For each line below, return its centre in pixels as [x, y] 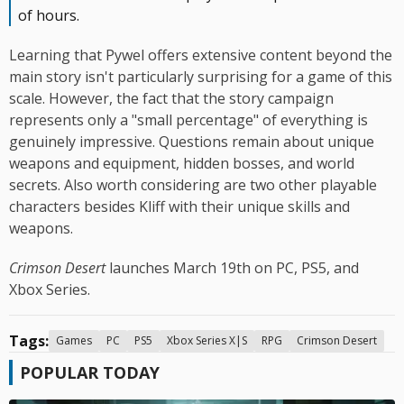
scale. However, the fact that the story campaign [171, 99]
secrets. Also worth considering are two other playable [193, 185]
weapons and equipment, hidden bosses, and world [182, 164]
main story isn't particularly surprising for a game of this [201, 77]
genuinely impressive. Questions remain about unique [192, 142]
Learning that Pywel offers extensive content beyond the [201, 55]
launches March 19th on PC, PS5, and [232, 268]
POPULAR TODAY [90, 373]
